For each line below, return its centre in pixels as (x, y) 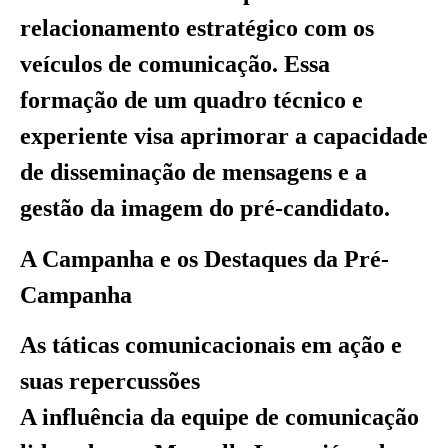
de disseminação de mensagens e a (193, 172)
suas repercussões (110, 381)
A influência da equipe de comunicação (219, 417)
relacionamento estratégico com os (197, 28)
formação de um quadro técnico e (191, 100)
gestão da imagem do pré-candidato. (205, 208)
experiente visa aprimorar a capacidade (224, 136)
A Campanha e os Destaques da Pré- (204, 258)
